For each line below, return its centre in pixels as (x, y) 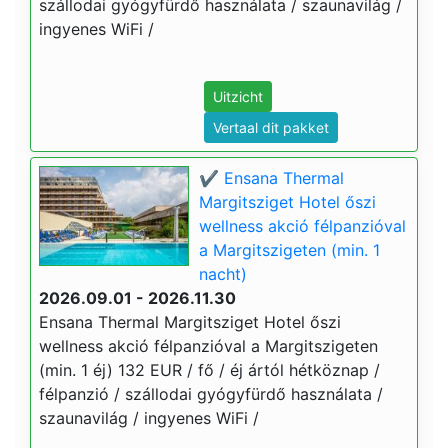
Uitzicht (238, 96)
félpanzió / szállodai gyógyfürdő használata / (211, 394)
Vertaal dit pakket (271, 127)
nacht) (223, 274)
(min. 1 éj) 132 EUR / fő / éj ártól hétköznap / (209, 370)
